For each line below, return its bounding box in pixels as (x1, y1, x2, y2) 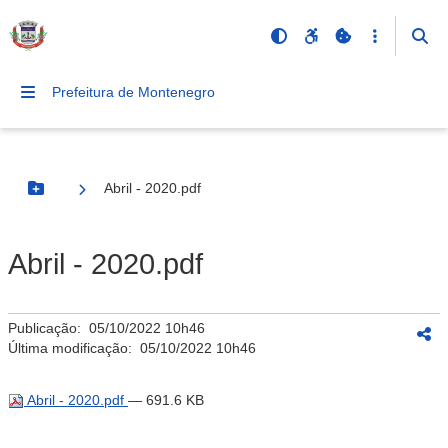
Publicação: (8, 320, 89, 336)
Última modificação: (8, 340, 140, 356)
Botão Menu (34, 188, 118, 205)
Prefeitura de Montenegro (52, 84, 215, 100)
